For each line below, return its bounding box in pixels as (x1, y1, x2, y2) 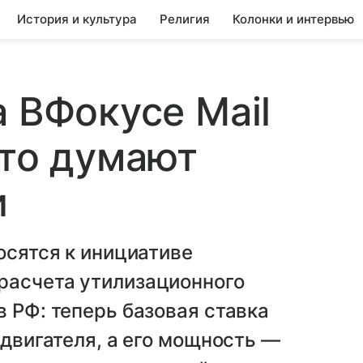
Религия (160, 11, 210, 27)
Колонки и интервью (233, 11, 354, 27)
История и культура (17, 11, 137, 27)
